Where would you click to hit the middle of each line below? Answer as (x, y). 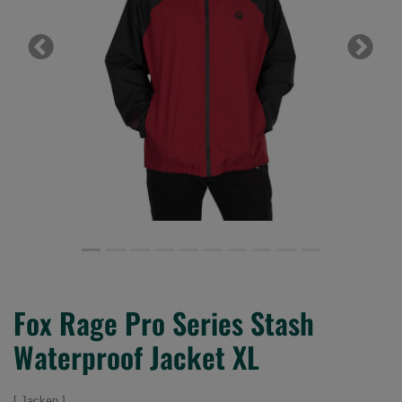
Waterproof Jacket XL (136, 356)
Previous (67, 56)
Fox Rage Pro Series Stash (164, 322)
